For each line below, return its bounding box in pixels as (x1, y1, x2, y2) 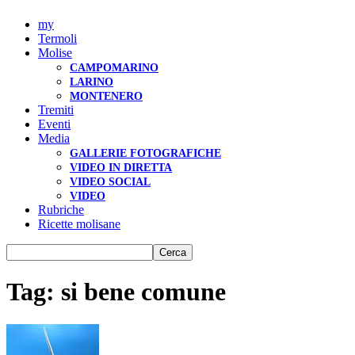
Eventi (38, 117, 71, 131)
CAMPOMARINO (70, 62, 158, 74)
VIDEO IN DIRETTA (70, 162, 172, 174)
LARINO (70, 76, 113, 88)
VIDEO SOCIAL (70, 176, 151, 188)
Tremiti (38, 103, 74, 116)
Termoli (38, 32, 77, 45)
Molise (38, 46, 72, 59)
